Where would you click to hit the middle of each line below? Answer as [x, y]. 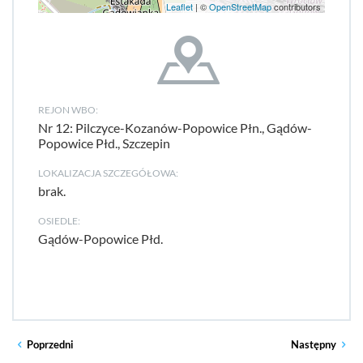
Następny [313, 344]
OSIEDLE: [59, 221]
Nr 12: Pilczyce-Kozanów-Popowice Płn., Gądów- [175, 128]
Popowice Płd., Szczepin [104, 143]
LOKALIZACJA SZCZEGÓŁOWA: [108, 173]
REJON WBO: [68, 110]
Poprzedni [51, 344]
